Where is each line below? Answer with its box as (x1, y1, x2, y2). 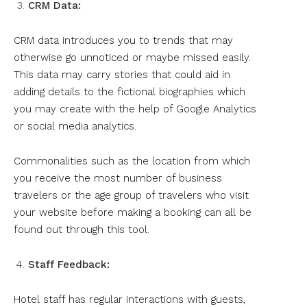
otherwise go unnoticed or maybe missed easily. (14, 51, 251, 64)
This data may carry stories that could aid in (14, 68, 230, 81)
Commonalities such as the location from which (14, 154, 250, 167)
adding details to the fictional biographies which (14, 85, 245, 98)
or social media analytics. (14, 119, 136, 132)
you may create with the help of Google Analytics (14, 102, 256, 115)
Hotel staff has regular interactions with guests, (14, 293, 245, 306)
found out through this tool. (14, 223, 149, 236)
